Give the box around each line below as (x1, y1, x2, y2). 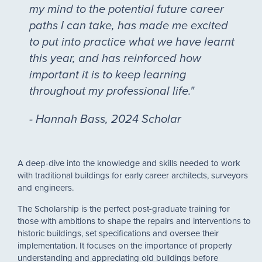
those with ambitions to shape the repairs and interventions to (18, 215, 251, 227)
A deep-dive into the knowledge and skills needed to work (18, 157, 240, 169)
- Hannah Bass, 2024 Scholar (29, 112, 181, 126)
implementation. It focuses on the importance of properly (18, 239, 232, 251)
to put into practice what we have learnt (29, 35, 235, 49)
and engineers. (18, 181, 76, 194)
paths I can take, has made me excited (29, 19, 228, 33)
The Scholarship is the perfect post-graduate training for (18, 202, 230, 215)
